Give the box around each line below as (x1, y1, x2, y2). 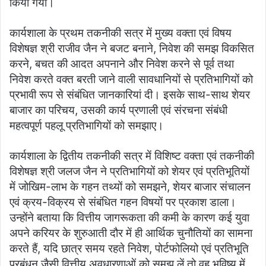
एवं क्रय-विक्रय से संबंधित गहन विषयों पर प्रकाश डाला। (9, 195, 236, 210)
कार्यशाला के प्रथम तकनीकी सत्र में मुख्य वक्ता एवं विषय (9, 26, 232, 40)
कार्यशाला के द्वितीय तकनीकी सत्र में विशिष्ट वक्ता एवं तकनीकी (9, 149, 254, 163)
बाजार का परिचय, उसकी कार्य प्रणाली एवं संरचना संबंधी (9, 103, 227, 118)
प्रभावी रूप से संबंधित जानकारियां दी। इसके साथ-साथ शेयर (9, 88, 250, 102)
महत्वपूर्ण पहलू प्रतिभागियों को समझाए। (9, 119, 164, 133)
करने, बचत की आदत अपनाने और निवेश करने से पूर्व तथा (9, 57, 234, 71)
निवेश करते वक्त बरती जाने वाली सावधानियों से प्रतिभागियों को (9, 72, 253, 87)
